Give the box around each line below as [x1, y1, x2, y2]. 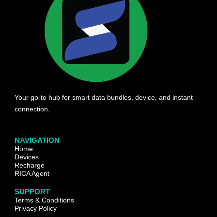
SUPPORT [15, 188, 50, 196]
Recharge [15, 161, 45, 170]
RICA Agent [15, 170, 49, 178]
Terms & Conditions [15, 196, 74, 204]
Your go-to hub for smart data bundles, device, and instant [15, 93, 193, 101]
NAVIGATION [15, 137, 60, 145]
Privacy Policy [15, 204, 57, 213]
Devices [15, 153, 39, 161]
